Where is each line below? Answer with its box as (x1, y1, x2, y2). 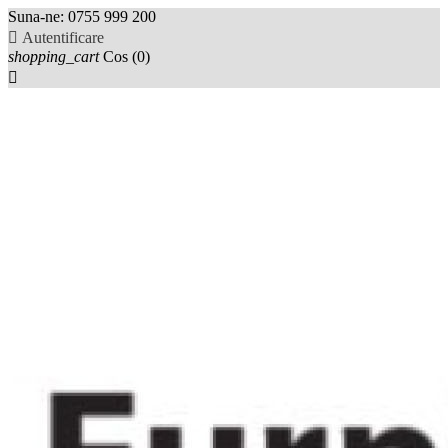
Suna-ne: (8, 8, 68, 25)
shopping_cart (8, 48, 99, 65)
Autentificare (22, 29, 104, 46)
